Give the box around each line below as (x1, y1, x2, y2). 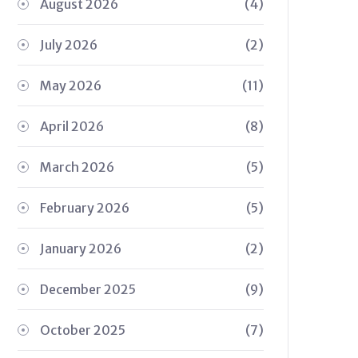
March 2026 (40, 159, 114, 175)
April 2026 (40, 118, 104, 134)
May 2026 (40, 78, 101, 93)
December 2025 (40, 281, 136, 297)
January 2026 (40, 241, 121, 257)
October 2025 (40, 322, 125, 338)
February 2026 (40, 200, 129, 216)
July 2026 (40, 37, 97, 53)
